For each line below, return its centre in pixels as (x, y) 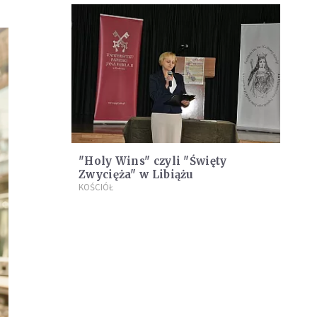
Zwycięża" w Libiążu (136, 175)
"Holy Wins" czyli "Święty (153, 161)
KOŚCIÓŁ (96, 188)
